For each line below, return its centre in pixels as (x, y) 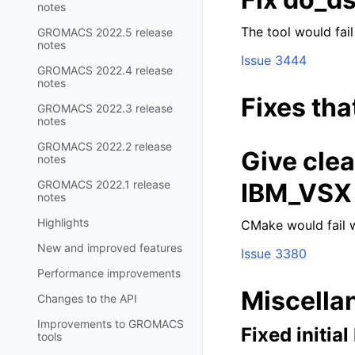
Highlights (63, 222)
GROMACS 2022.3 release (105, 108)
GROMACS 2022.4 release (105, 70)
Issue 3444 (274, 60)
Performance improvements (109, 273)
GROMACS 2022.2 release (105, 146)
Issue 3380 (274, 254)
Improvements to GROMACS (111, 323)
